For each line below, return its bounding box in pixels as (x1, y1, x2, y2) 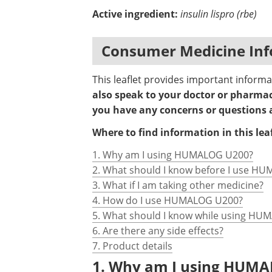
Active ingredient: (92, 7, 178, 21)
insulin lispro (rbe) (180, 7, 257, 20)
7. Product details (92, 239, 172, 253)
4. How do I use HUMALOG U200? (92, 194, 243, 207)
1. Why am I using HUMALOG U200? (92, 148, 253, 161)
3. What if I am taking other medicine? (92, 178, 263, 192)
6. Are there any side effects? (92, 224, 223, 237)
